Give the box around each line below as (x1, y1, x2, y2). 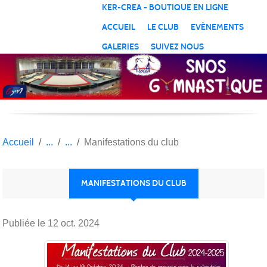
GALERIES (102, 41, 139, 52)
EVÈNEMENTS (191, 21, 244, 32)
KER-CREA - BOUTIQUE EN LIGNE (102, 2, 229, 13)
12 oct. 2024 (48, 218, 100, 228)
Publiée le (2, 218, 48, 228)
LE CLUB (147, 21, 179, 32)
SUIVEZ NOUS (151, 41, 204, 52)
